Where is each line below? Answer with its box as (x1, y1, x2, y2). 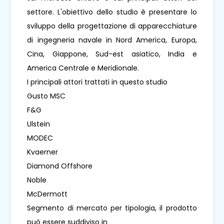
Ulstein (27, 118, 50, 129)
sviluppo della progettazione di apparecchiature (27, 20, 197, 31)
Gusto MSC (27, 90, 66, 101)
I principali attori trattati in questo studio (27, 76, 168, 87)
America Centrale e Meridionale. (27, 62, 139, 73)
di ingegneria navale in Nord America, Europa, (27, 34, 197, 45)
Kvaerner (27, 146, 58, 157)
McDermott (27, 188, 68, 199)
